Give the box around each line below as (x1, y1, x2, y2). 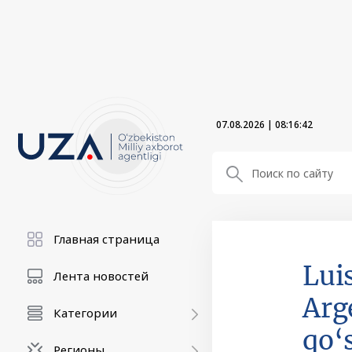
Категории (53, 305, 117, 321)
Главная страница (53, 231, 159, 247)
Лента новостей (53, 268, 148, 284)
